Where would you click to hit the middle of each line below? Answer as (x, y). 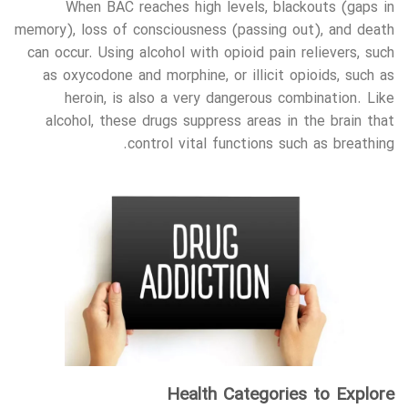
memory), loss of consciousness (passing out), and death (204, 31)
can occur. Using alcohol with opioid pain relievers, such (211, 53)
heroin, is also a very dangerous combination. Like (229, 99)
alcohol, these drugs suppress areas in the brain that (220, 122)
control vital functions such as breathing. (261, 144)
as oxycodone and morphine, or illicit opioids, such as (219, 76)
